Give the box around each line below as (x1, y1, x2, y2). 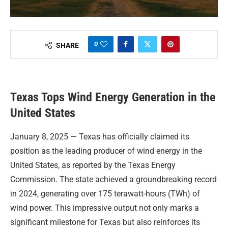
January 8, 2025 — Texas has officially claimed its (10, 132, 189, 142)
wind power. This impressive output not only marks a (10, 203, 199, 213)
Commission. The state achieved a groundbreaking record (10, 175, 217, 185)
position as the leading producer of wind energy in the (10, 146, 202, 156)
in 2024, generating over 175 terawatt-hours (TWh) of (10, 189, 200, 199)
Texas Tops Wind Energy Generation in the (10, 90, 215, 105)
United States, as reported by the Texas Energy (10, 160, 176, 170)
